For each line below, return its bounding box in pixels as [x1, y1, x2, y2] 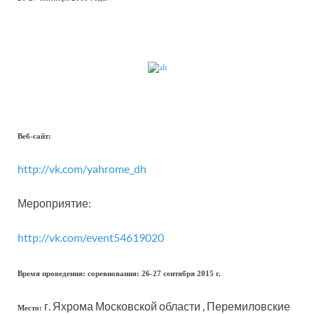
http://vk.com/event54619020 [18, 231, 164, 244]
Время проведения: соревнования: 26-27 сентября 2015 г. [18, 270, 221, 278]
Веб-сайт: [18, 132, 51, 140]
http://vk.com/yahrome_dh [18, 162, 146, 175]
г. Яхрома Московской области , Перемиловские [42, 299, 290, 313]
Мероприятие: [18, 196, 91, 210]
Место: [18, 304, 42, 312]
